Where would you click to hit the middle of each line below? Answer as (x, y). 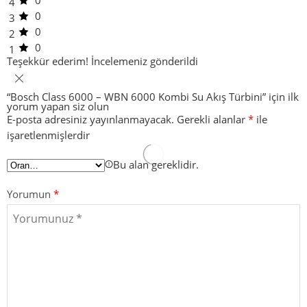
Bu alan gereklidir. (156, 165)
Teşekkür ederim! (48, 62)
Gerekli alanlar (212, 120)
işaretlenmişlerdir (48, 136)
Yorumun (30, 195)
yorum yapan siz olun (58, 107)
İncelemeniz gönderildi (145, 62)
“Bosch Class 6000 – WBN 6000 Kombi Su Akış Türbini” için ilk (153, 97)
